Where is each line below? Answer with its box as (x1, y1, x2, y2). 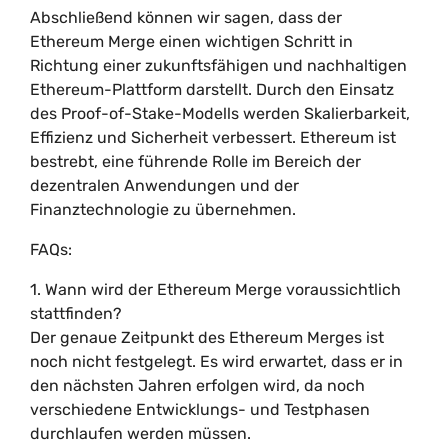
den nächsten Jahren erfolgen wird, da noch (30, 376, 365, 395)
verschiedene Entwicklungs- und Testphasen (30, 400, 370, 419)
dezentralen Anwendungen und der (30, 176, 299, 195)
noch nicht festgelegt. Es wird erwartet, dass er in (30, 352, 403, 371)
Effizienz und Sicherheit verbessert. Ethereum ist (30, 128, 396, 147)
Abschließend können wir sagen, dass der (30, 8, 342, 27)
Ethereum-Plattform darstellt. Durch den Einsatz (30, 80, 394, 99)
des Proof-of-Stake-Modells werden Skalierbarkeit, (30, 104, 410, 123)
